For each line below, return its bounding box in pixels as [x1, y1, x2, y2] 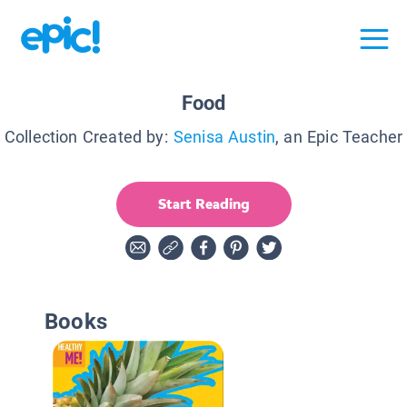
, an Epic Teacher [275, 126, 403, 146]
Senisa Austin [173, 126, 276, 146]
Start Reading [157, 194, 250, 213]
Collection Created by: [4, 126, 168, 146]
